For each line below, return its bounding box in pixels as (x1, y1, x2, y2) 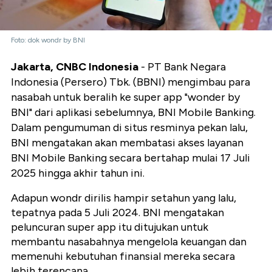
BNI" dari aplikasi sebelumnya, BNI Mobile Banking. (11, 106, 256, 120)
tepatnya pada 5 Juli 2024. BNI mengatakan (11, 206, 224, 220)
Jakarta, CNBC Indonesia (11, 60, 138, 74)
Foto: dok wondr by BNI (11, 36, 85, 45)
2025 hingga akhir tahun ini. (11, 166, 144, 180)
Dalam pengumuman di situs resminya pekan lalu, (11, 121, 248, 135)
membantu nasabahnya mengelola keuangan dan (11, 235, 246, 249)
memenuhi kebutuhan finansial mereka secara (11, 250, 235, 263)
